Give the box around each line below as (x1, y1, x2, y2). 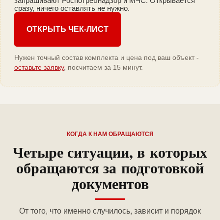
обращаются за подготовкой (16, 157, 204, 179)
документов (71, 172, 149, 194)
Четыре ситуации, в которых (13, 141, 207, 163)
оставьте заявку (14, 63, 64, 72)
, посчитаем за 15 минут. (64, 63, 143, 72)
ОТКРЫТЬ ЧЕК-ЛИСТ (27, 25, 109, 34)
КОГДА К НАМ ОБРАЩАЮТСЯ (66, 131, 154, 138)
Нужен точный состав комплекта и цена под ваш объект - (14, 54, 199, 62)
